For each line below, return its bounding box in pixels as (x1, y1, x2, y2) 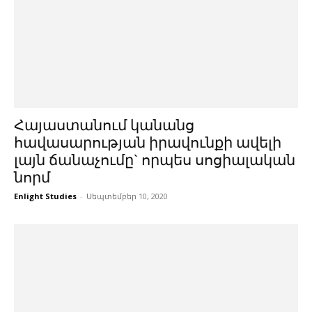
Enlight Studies (14, 190, 77, 201)
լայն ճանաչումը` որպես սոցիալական (14, 151, 295, 169)
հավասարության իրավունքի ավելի (14, 134, 281, 151)
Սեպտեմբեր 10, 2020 (86, 190, 168, 201)
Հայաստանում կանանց (14, 116, 194, 134)
